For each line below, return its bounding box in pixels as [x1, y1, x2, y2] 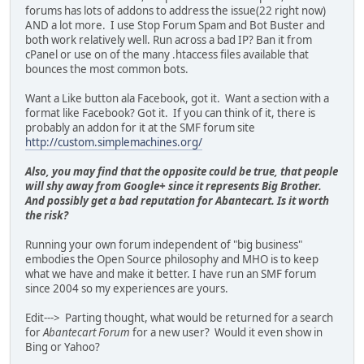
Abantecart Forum [43, 325, 130, 340]
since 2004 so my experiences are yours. [25, 281, 228, 297]
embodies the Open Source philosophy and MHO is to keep [25, 252, 318, 267]
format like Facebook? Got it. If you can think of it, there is [25, 106, 315, 121]
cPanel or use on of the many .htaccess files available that [25, 47, 309, 63]
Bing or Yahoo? [25, 340, 100, 355]
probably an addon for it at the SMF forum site [25, 120, 255, 136]
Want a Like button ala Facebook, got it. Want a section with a [25, 91, 329, 106]
